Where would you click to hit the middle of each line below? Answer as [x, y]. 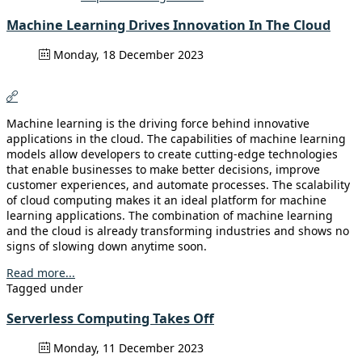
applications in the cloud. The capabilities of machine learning [176, 139]
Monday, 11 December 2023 [127, 348]
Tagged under [45, 288]
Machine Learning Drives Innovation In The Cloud [168, 25]
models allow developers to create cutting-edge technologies [172, 154]
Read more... [41, 273]
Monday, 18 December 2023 [127, 55]
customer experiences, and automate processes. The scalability [178, 185]
